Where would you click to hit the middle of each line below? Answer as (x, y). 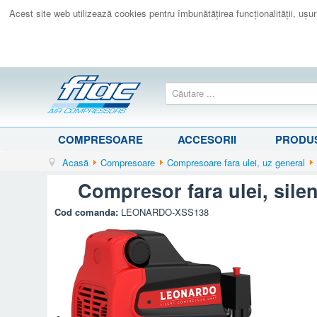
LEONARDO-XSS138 (165, 212)
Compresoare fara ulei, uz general (236, 162)
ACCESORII (207, 139)
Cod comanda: (88, 212)
